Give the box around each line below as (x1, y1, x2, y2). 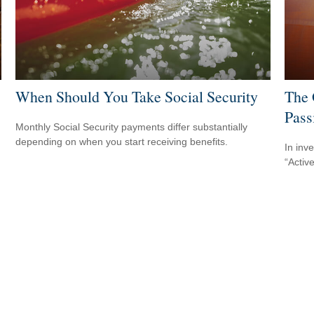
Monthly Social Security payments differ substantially (15, 121, 248, 132)
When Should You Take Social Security (15, 86, 259, 107)
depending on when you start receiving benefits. (15, 135, 228, 147)
